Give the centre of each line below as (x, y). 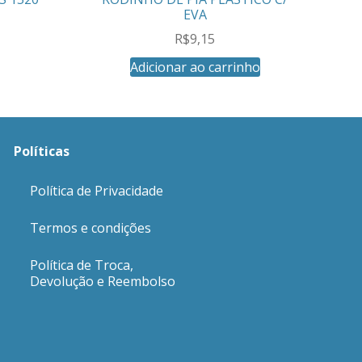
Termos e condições (90, 228)
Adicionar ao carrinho (195, 67)
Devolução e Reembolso (102, 282)
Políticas (41, 151)
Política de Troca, (81, 265)
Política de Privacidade (96, 191)
